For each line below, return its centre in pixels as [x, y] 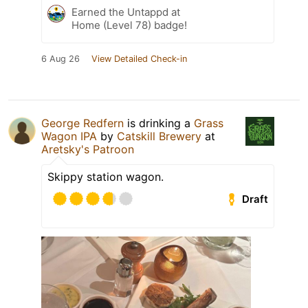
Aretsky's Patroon [88, 150]
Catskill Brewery [159, 136]
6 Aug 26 [60, 59]
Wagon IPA [69, 136]
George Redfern [82, 123]
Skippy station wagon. [106, 177]
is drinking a [159, 123]
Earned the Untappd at [126, 12]
